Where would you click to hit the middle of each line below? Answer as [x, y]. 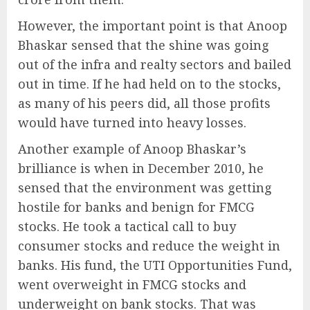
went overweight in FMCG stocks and [132, 284]
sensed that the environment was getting [145, 187]
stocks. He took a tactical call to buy [127, 226]
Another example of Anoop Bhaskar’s [132, 148]
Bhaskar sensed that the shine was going [144, 45]
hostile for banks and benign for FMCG [136, 207]
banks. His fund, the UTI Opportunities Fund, [155, 265]
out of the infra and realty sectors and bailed [155, 64]
